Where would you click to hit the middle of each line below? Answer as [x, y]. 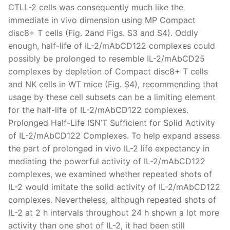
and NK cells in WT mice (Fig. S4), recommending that [113, 84]
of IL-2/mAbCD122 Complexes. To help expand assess [114, 135]
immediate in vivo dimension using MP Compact [102, 20]
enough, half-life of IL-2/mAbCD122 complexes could [112, 45]
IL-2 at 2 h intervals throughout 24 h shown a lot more [114, 212]
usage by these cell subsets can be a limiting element [112, 97]
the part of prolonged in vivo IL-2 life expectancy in [109, 148]
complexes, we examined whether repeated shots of [110, 174]
